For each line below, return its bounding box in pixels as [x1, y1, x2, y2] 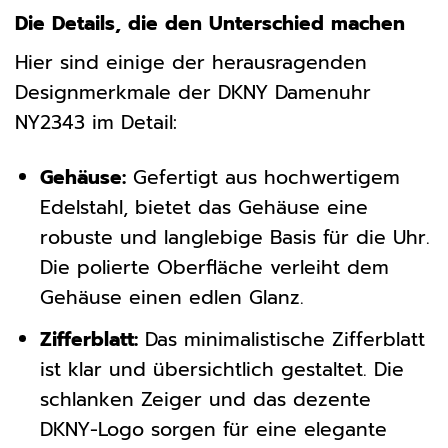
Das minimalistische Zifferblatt [137, 324, 425, 354]
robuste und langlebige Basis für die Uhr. [39, 223, 430, 253]
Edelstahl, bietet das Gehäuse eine [39, 193, 368, 223]
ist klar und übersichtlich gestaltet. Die [39, 354, 404, 384]
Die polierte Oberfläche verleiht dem [39, 253, 389, 283]
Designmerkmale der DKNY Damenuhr [15, 78, 371, 108]
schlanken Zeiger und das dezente [39, 384, 371, 414]
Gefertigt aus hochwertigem [125, 163, 400, 193]
